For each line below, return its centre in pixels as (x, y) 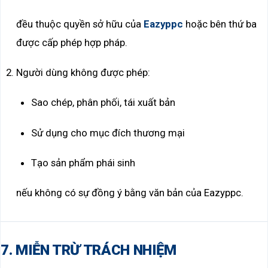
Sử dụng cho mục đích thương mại (108, 133)
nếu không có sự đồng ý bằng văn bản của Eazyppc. (130, 193)
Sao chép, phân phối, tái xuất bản (103, 103)
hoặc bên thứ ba (220, 24)
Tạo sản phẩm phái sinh (83, 162)
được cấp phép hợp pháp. (71, 43)
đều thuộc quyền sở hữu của (80, 24)
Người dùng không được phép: (83, 73)
